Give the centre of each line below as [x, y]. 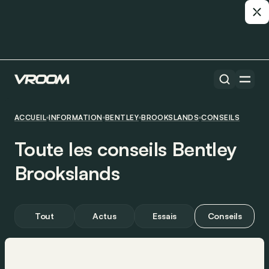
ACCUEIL [31, 117]
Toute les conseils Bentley [125, 149]
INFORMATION [76, 117]
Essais [165, 216]
